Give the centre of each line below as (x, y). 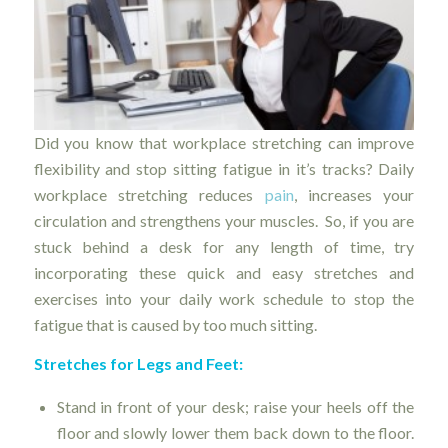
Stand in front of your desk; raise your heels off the (235, 407)
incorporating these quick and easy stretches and (224, 272)
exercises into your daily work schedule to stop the (224, 298)
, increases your (354, 194)
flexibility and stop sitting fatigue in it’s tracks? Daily (224, 168)
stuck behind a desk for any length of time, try (224, 246)
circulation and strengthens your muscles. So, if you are (224, 220)
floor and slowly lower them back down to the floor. (235, 433)
